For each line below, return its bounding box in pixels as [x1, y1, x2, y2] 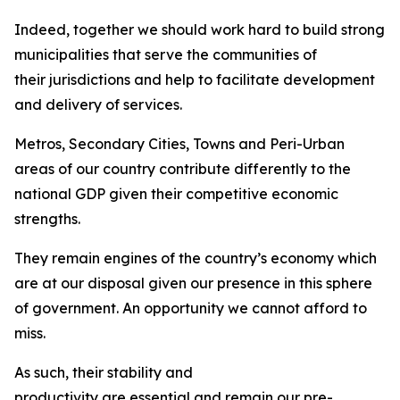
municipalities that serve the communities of [14, 46, 317, 63]
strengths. [14, 210, 84, 228]
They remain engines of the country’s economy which [14, 249, 377, 267]
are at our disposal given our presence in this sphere [14, 274, 372, 292]
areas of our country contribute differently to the [14, 160, 351, 178]
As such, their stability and [14, 363, 193, 381]
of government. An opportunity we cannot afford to [14, 299, 367, 317]
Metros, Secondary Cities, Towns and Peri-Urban [14, 135, 345, 153]
